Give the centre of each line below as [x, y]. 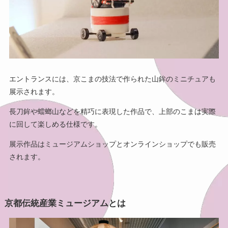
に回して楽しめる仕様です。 [55, 124]
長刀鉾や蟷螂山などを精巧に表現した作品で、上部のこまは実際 [112, 111]
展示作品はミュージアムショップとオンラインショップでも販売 [112, 144]
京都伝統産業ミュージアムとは [65, 203]
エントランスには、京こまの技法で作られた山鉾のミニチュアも [112, 79]
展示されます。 [34, 91]
